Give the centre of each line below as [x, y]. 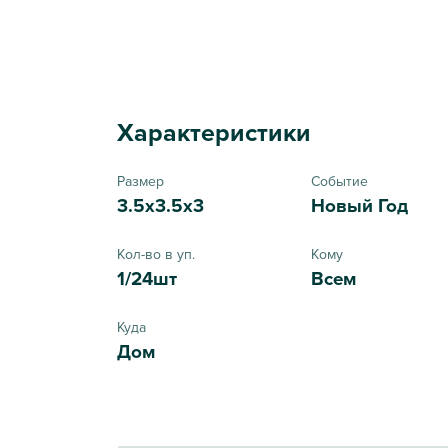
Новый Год [360, 205]
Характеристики [214, 131]
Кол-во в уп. [156, 253]
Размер [140, 180]
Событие [340, 180]
